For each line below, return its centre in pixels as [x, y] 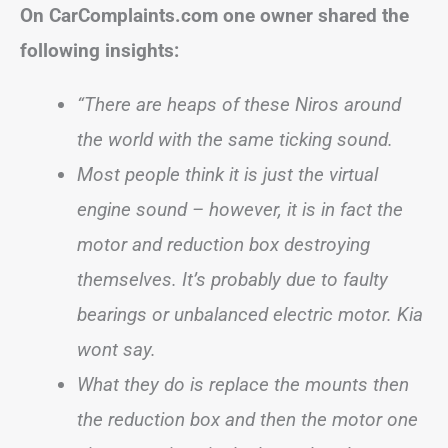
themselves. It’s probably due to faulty [232, 279]
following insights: [99, 50]
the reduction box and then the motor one [247, 419]
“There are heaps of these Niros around [239, 104]
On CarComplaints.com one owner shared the [214, 15]
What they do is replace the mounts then [243, 384]
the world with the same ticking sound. [235, 139]
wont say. [116, 349]
